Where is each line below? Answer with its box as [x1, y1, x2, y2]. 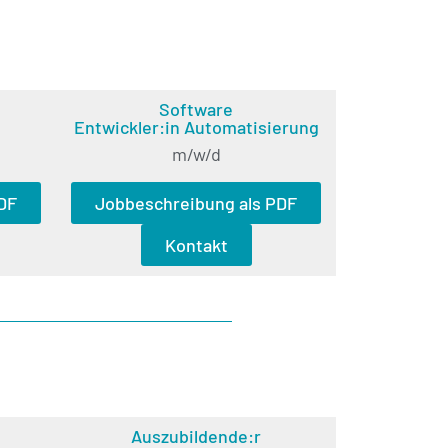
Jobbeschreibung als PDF [95, 191, 297, 214]
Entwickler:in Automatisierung [73, 115, 319, 138]
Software [159, 97, 233, 120]
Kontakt [164, 233, 228, 256]
